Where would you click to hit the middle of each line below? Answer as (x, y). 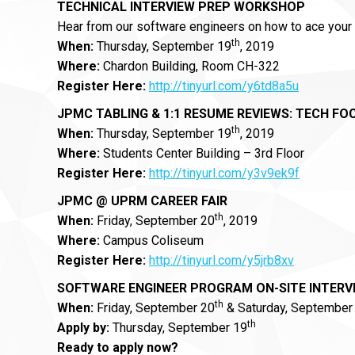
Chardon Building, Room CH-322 (190, 66)
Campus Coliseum (153, 240)
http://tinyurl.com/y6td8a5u (224, 86)
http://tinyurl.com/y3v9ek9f (224, 173)
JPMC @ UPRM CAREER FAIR (142, 201)
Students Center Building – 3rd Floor (202, 153)
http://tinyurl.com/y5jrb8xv (221, 260)
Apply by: (83, 328)
